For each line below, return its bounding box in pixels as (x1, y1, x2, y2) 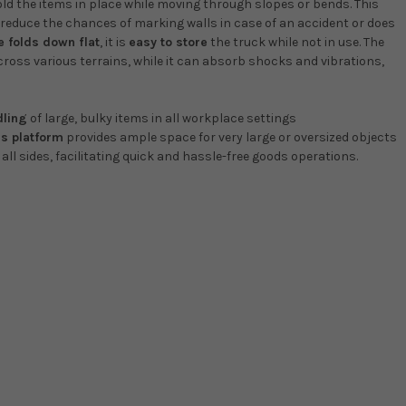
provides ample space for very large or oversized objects (63, 130, 397, 146)
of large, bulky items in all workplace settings (27, 111, 296, 127)
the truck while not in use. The (208, 34, 384, 51)
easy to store (129, 34, 208, 51)
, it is (100, 34, 129, 51)
